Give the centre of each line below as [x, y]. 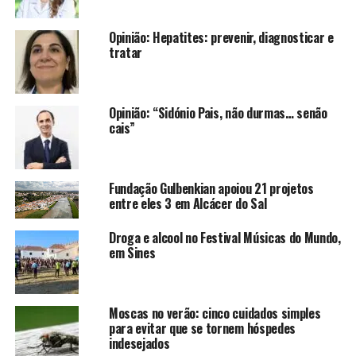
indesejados [139, 343]
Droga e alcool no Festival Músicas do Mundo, [224, 237]
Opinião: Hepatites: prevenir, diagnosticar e [221, 37]
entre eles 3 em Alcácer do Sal [188, 203]
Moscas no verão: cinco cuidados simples [215, 313]
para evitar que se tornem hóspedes [202, 328]
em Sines [132, 252]
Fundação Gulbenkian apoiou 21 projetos [211, 188]
